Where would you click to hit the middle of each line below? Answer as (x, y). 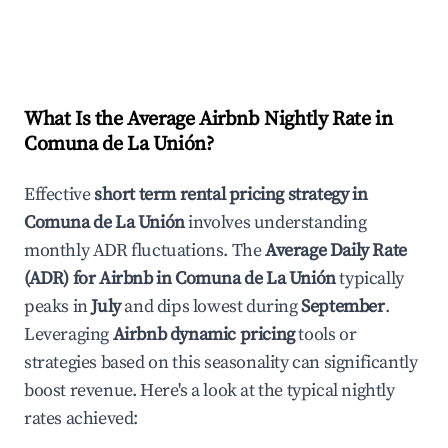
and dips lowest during (211, 306)
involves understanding (275, 222)
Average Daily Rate (336, 250)
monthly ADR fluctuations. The (145, 250)
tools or (325, 334)
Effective (59, 194)
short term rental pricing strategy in (231, 194)
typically (369, 278)
